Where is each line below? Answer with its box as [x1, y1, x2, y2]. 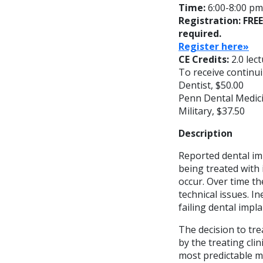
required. [178, 26, 221, 40]
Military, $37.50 [178, 104, 245, 117]
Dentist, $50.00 [178, 78, 244, 92]
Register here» [178, 39, 249, 53]
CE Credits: [178, 52, 231, 66]
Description [178, 126, 232, 140]
